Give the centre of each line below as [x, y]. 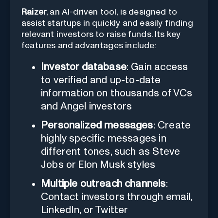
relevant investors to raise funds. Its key [101, 34]
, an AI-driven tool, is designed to [112, 12]
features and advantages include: [89, 45]
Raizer [34, 12]
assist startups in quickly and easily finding [107, 23]
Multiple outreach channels [103, 183]
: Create [172, 125]
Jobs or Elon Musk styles [98, 164]
